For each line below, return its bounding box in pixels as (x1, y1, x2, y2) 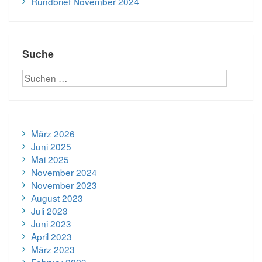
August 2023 (31, 191, 84, 204)
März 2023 (31, 242, 75, 256)
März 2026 (31, 126, 75, 140)
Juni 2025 (31, 139, 72, 153)
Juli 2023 (31, 204, 68, 217)
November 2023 (31, 178, 98, 191)
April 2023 (31, 229, 73, 243)
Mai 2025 (31, 152, 70, 166)
